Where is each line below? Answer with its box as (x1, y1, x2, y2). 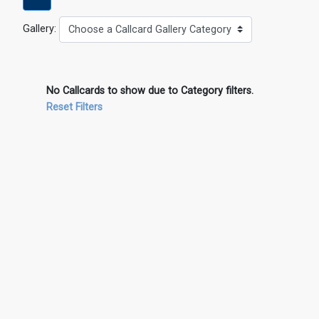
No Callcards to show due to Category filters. (46, 85, 253, 98)
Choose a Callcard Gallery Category (68, 23, 231, 36)
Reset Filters (46, 101, 103, 114)
